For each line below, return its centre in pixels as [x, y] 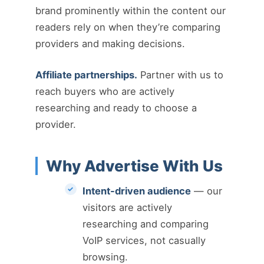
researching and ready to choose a [116, 108]
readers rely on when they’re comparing [128, 27]
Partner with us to [180, 75]
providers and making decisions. [110, 44]
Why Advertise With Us [134, 166]
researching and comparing [145, 224]
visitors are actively [127, 208]
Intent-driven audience [136, 191]
